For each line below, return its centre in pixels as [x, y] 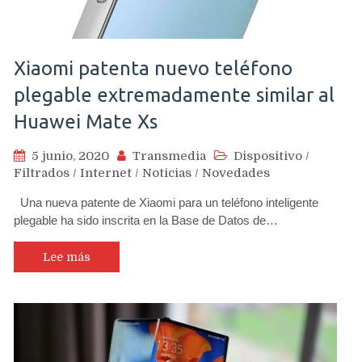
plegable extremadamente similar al [174, 95]
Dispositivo [268, 156]
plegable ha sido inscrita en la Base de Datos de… [146, 220]
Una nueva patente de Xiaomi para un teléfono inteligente [166, 202]
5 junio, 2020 [70, 156]
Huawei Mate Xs [86, 122]
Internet [106, 173]
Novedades [236, 173]
